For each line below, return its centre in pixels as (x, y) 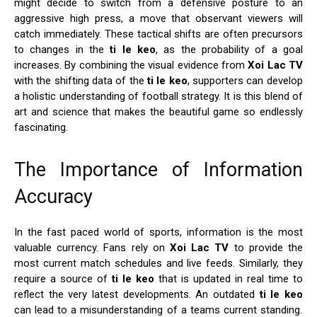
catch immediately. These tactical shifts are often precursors (158, 34)
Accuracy (53, 197)
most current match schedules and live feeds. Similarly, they (158, 264)
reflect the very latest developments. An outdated (137, 295)
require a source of (63, 279)
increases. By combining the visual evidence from (131, 65)
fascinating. (41, 128)
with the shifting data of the (81, 81)
